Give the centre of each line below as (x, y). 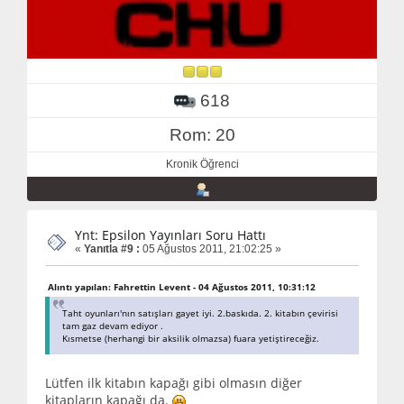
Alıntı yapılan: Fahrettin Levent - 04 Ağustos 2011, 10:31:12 (182, 286)
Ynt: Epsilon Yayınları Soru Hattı (170, 235)
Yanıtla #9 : (112, 249)
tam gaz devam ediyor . (113, 325)
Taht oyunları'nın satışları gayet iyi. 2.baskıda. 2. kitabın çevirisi (200, 312)
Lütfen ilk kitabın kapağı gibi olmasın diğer (174, 382)
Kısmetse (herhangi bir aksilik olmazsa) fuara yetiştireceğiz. (191, 338)
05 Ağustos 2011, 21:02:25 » (211, 249)
